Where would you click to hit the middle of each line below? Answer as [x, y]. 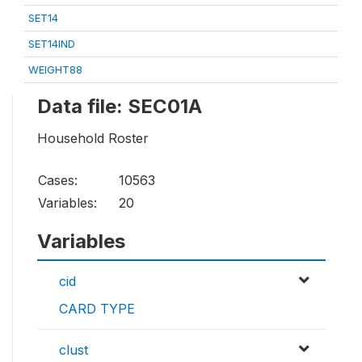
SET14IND [52, 44]
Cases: [58, 181]
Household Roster [93, 139]
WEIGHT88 [55, 69]
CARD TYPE [97, 309]
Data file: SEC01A [120, 106]
